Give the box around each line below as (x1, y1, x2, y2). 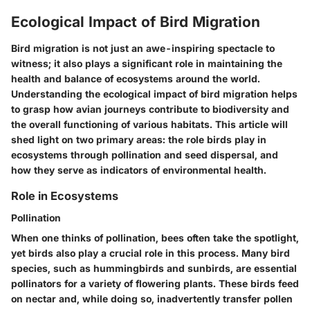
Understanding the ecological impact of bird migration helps (11, 87, 298, 100)
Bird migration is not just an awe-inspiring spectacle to (11, 42, 275, 54)
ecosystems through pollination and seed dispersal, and (11, 148, 278, 161)
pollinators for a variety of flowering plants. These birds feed (11, 277, 299, 289)
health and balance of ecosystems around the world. (11, 72, 260, 84)
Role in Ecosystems (11, 188, 118, 203)
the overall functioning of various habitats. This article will (11, 118, 288, 130)
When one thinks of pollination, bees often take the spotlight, (11, 231, 299, 244)
